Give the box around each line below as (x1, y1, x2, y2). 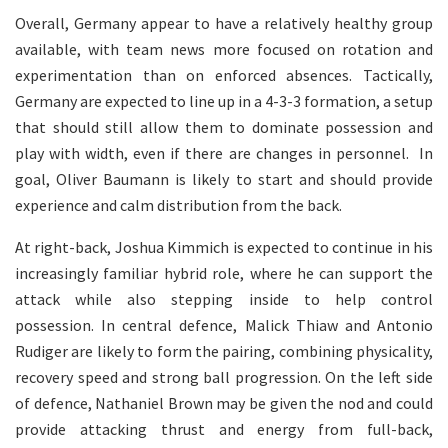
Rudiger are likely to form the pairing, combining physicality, (15, 340, 433, 361)
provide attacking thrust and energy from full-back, (15, 418, 433, 439)
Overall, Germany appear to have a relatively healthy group (15, 12, 433, 33)
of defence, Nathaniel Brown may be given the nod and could (15, 392, 433, 413)
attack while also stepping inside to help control (15, 288, 433, 309)
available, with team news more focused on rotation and (15, 38, 433, 59)
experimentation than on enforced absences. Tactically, (15, 64, 433, 85)
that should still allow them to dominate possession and (15, 116, 433, 137)
